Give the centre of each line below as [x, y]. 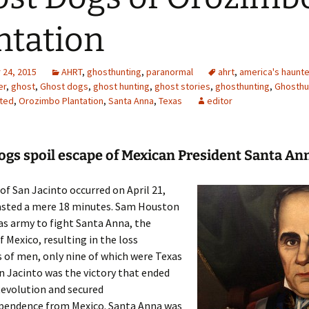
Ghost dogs [64, 86]
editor [220, 101]
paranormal [170, 72]
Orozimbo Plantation [61, 101]
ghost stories [182, 86]
